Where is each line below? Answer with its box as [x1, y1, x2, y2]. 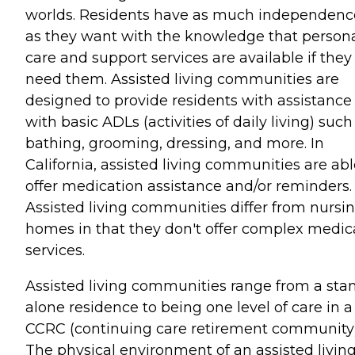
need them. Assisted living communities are [25, 70, 339, 88]
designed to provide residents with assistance [25, 91, 352, 109]
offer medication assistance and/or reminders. [25, 177, 352, 195]
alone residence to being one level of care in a [25, 298, 353, 316]
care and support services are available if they [25, 48, 352, 67]
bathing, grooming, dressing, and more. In [25, 134, 324, 152]
